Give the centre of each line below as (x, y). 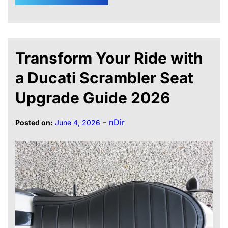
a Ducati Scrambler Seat (104, 78)
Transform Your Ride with (109, 58)
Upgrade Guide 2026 (94, 98)
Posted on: (34, 123)
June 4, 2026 (78, 123)
